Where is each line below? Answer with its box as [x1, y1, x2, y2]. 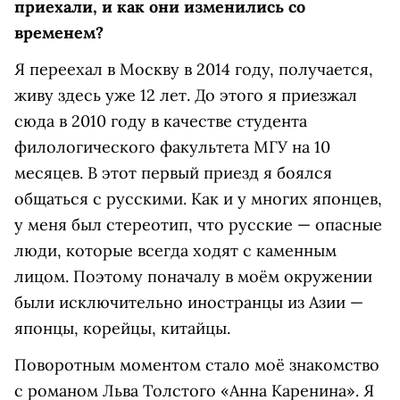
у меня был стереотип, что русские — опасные [14, 214, 382, 235]
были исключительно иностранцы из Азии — [14, 292, 363, 312]
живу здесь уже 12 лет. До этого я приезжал [14, 85, 357, 105]
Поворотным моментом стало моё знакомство [14, 354, 379, 375]
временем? [14, 22, 104, 43]
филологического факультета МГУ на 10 [14, 137, 330, 157]
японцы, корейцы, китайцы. [14, 318, 230, 338]
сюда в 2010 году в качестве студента [14, 111, 307, 131]
